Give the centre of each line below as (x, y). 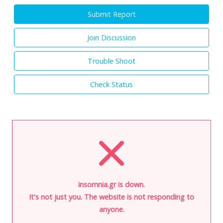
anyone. (111, 209)
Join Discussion (111, 37)
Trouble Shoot (111, 61)
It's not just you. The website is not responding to (111, 197)
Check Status (111, 84)
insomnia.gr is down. (111, 184)
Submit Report (111, 14)
